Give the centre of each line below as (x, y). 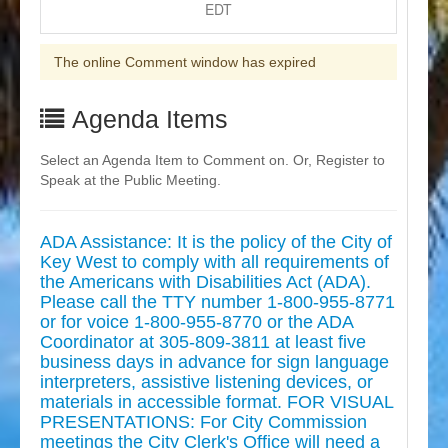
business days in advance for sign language (214, 362)
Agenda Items (146, 120)
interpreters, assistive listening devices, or (206, 382)
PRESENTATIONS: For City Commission (203, 422)
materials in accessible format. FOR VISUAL (216, 402)
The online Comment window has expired (185, 62)
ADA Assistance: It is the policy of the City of (216, 242)
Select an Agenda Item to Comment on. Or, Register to (212, 160)
